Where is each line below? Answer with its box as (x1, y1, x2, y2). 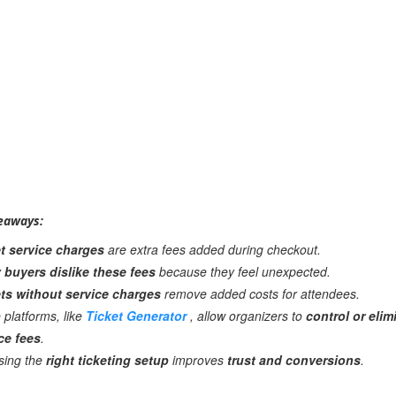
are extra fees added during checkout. (104, 240, 322, 258)
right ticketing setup (46, 351, 170, 369)
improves (169, 351, 228, 369)
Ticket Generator (86, 307, 191, 324)
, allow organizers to (190, 307, 307, 324)
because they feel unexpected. (156, 263, 331, 280)
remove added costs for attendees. (161, 285, 361, 302)
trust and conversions (227, 351, 362, 369)
